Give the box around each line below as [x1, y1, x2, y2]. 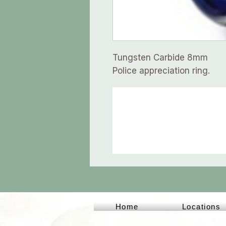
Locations [182, 202, 221, 211]
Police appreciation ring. [112, 66, 210, 76]
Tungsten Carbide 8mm [112, 52, 208, 63]
